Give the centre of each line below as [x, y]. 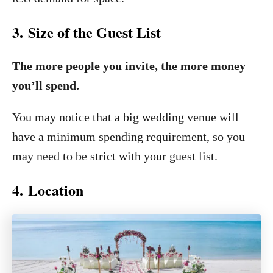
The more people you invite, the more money [129, 66]
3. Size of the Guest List [87, 32]
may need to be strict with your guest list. [115, 156]
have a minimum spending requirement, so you [129, 136]
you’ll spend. [46, 85]
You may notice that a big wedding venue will [126, 117]
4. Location [48, 190]
